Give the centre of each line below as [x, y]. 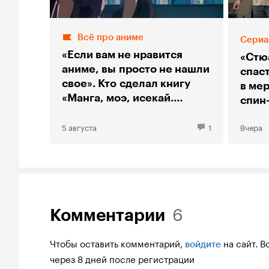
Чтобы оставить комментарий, [116, 242]
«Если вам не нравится [122, 54]
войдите [203, 244]
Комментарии [107, 215]
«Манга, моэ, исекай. [118, 98]
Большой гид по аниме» [125, 112]
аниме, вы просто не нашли [136, 69]
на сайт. [240, 242]
